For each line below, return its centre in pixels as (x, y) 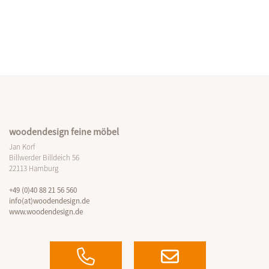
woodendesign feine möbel (64, 132)
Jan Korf (22, 147)
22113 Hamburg (34, 169)
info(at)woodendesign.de (49, 201)
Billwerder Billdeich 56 (44, 158)
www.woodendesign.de (46, 212)
